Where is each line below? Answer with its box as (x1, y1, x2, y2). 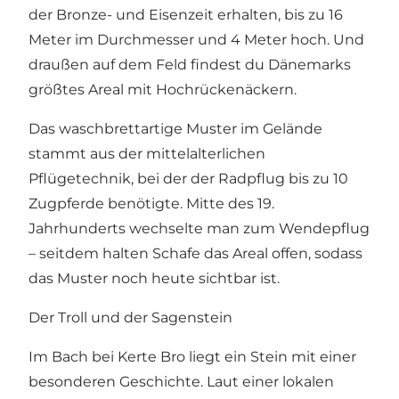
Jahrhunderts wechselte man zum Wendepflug (28, 220, 370, 238)
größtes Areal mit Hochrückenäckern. (28, 81, 297, 99)
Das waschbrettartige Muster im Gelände (28, 120, 322, 138)
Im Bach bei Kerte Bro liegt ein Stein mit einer (28, 348, 356, 366)
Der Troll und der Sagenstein (28, 309, 232, 327)
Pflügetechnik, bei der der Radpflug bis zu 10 (28, 170, 348, 188)
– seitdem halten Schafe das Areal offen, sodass (28, 245, 362, 263)
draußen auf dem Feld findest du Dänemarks (28, 56, 351, 74)
